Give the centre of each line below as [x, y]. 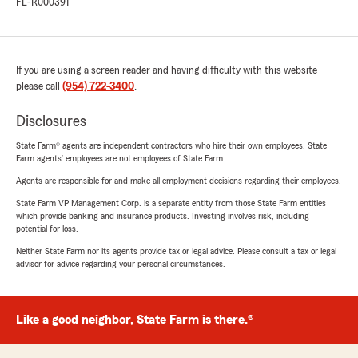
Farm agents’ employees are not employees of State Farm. [121, 158]
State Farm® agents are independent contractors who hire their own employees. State [171, 145]
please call [39, 86]
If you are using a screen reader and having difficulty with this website [167, 70]
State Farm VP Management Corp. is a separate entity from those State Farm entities [171, 203]
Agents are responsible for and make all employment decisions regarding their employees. [179, 180]
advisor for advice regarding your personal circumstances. [121, 263]
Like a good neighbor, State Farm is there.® [135, 319]
